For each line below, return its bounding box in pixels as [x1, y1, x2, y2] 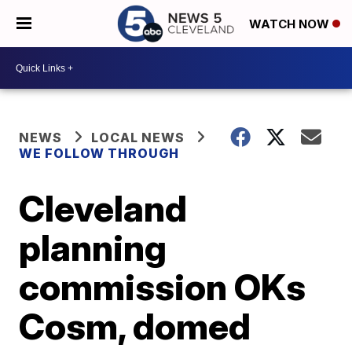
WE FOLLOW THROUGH [19, 145, 180, 161]
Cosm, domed [19, 304, 251, 348]
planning [19, 225, 167, 269]
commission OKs [19, 265, 306, 309]
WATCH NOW [249, 16, 332, 32]
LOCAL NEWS [91, 130, 185, 145]
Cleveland [19, 186, 188, 230]
